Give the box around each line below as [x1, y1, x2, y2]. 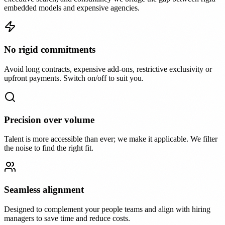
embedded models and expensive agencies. [4, 4, 140, 13]
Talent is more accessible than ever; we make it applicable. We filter [4, 135, 217, 144]
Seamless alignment [4, 184, 84, 195]
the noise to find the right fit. [4, 144, 93, 153]
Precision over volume [4, 114, 94, 125]
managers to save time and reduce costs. [4, 213, 130, 222]
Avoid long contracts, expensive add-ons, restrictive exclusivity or [4, 64, 212, 73]
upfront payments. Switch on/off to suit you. [4, 73, 144, 82]
